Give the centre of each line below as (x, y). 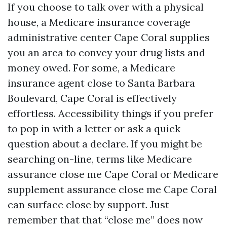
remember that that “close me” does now (105, 220)
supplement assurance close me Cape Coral (112, 189)
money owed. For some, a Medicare (91, 68)
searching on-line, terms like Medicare (100, 159)
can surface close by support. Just (88, 204)
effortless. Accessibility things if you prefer (110, 113)
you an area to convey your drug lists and (106, 52)
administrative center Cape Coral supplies (109, 37)
